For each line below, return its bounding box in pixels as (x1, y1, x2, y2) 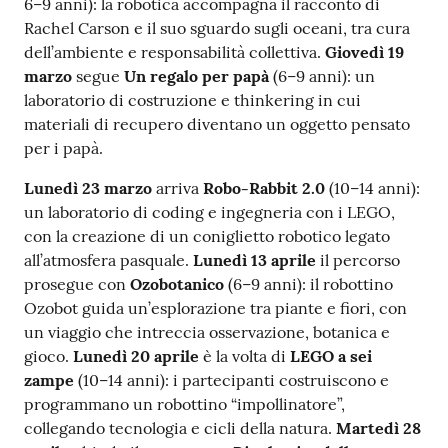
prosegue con (24, 274, 130, 295)
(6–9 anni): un (269, 66, 375, 87)
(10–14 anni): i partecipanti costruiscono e (74, 370, 389, 391)
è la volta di (199, 346, 290, 367)
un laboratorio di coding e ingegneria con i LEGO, (24, 202, 395, 223)
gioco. (24, 346, 73, 367)
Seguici (24, 25, 70, 50)
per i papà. (24, 138, 103, 159)
